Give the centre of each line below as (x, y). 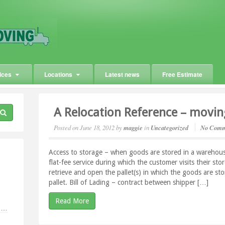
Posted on (66, 127)
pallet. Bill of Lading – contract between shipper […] (129, 182)
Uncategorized (170, 128)
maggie (133, 128)
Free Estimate (182, 74)
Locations (58, 74)
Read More (72, 201)
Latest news (122, 74)
